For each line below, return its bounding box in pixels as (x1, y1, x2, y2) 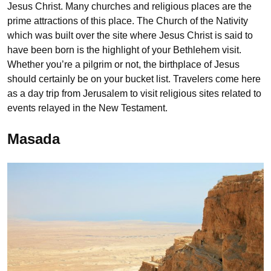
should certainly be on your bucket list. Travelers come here (7, 73, 261, 84)
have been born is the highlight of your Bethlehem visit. (7, 44, 241, 55)
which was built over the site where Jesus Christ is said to (7, 30, 253, 41)
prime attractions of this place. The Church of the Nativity (7, 15, 248, 26)
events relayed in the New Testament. (7, 102, 168, 113)
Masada (7, 130, 60, 147)
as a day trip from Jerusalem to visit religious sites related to (7, 88, 261, 99)
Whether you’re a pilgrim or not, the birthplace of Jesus (7, 59, 240, 70)
